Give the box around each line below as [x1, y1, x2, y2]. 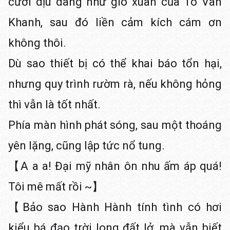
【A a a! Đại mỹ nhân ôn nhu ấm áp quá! [8, 160, 222, 172]
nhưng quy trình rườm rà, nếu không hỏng [8, 78, 222, 90]
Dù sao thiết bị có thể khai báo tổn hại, [8, 57, 222, 70]
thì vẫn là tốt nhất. [8, 98, 101, 111]
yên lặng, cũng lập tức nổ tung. [8, 139, 165, 152]
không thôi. [8, 36, 66, 49]
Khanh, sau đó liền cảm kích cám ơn [8, 16, 222, 29]
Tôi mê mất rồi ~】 [8, 180, 103, 193]
